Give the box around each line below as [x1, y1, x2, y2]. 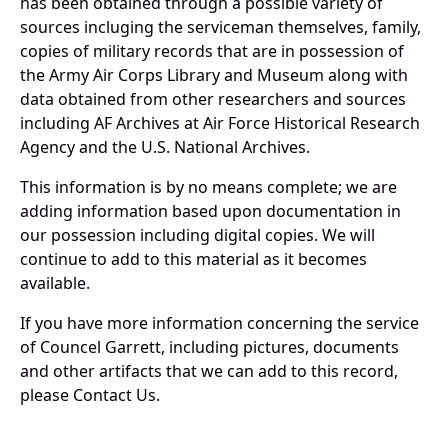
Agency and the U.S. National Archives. [20, 136, 310, 159]
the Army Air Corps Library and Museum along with [20, 64, 408, 87]
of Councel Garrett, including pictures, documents [20, 336, 399, 359]
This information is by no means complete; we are [20, 176, 397, 199]
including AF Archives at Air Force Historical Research [20, 112, 420, 135]
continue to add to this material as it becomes [20, 248, 367, 271]
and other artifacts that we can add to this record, [20, 360, 398, 383]
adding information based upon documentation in [20, 200, 401, 223]
